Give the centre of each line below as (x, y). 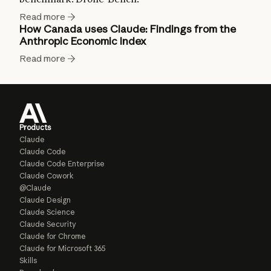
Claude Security (48, 224)
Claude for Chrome (53, 236)
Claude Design (45, 200)
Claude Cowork (47, 176)
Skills (28, 260)
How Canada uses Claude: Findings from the (128, 29)
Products (35, 127)
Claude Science (47, 212)
